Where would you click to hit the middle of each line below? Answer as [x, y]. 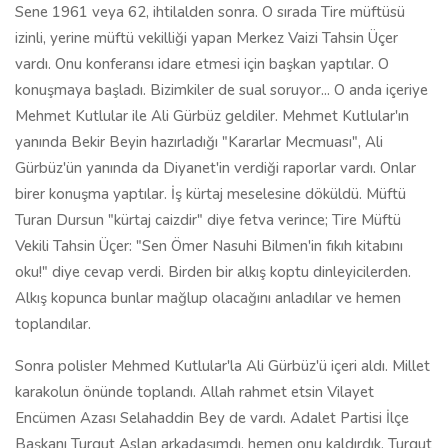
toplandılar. [53, 324]
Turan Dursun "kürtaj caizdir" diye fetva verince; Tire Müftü [208, 220]
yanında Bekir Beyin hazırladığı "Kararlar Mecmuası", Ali [199, 142]
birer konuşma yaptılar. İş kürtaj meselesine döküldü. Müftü [210, 194]
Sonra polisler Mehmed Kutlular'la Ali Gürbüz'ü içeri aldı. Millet [222, 366]
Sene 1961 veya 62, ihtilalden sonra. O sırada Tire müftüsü [210, 12]
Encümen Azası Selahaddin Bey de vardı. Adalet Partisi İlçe [212, 418]
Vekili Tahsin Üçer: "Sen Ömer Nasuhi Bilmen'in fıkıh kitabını [209, 246]
